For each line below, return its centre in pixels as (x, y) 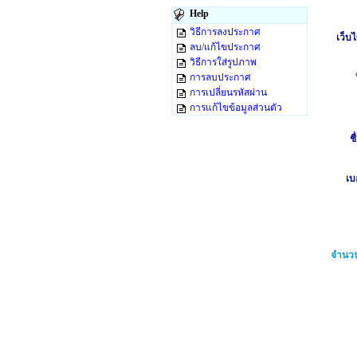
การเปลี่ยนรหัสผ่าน (228, 92)
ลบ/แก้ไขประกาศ (225, 47)
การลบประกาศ (220, 77)
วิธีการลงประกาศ (225, 32)
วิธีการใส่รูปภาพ (223, 62)
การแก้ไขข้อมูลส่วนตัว (236, 108)
